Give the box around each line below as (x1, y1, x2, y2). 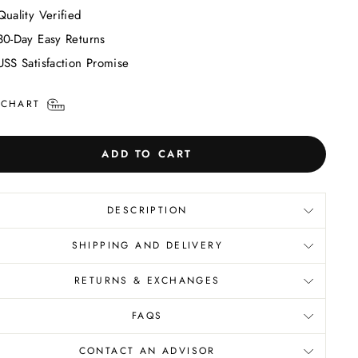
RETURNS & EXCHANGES (74, 273, 221, 288)
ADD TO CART (101, 146, 193, 162)
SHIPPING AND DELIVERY (71, 238, 223, 253)
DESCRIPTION (107, 203, 188, 218)
